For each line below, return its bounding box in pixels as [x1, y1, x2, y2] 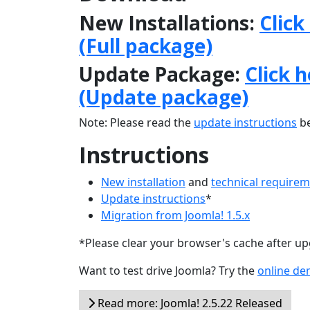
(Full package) [79, 33, 212, 59]
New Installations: [79, 10, 259, 36]
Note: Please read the [79, 115, 194, 130]
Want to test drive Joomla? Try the [79, 263, 257, 278]
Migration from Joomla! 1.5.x [101, 208, 250, 223]
